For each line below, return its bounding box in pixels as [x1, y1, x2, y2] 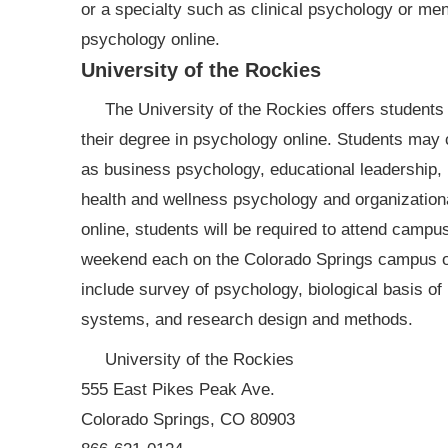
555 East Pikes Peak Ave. [80, 380, 275, 399]
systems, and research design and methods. [80, 310, 413, 329]
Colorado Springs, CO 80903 [80, 410, 295, 429]
